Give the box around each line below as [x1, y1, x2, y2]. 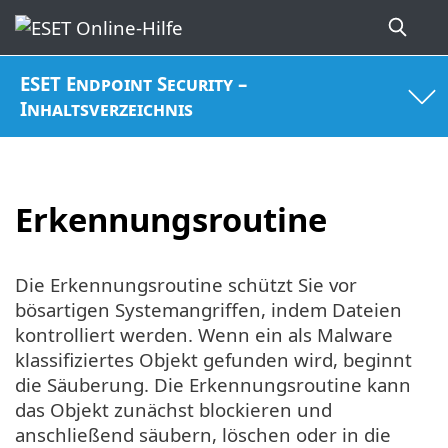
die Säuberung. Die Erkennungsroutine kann [15, 372, 411, 398]
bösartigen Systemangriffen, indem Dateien [15, 297, 402, 323]
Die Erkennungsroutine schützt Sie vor [15, 272, 357, 298]
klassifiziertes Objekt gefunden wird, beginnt [15, 347, 412, 373]
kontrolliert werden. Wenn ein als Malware [15, 322, 393, 348]
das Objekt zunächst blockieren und [15, 397, 332, 423]
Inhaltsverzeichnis [20, 96, 194, 122]
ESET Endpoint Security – [20, 71, 248, 97]
